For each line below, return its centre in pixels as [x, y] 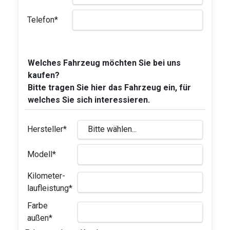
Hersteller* [47, 129]
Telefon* [43, 20]
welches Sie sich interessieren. [89, 100]
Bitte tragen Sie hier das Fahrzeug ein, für [109, 87]
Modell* [42, 154]
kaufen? [44, 75]
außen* [40, 218]
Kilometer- [46, 176]
